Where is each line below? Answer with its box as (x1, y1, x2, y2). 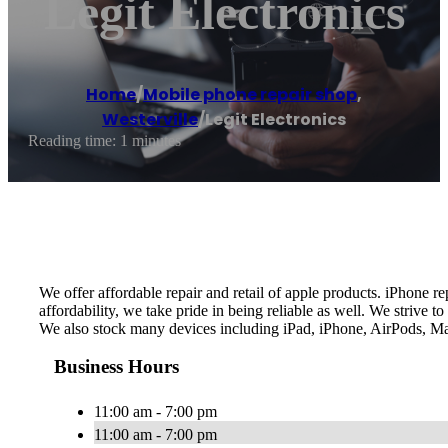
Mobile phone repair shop (143, 83, 357, 107)
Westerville (102, 108, 198, 132)
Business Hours (54, 356, 179, 378)
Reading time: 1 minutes (28, 132, 181, 150)
